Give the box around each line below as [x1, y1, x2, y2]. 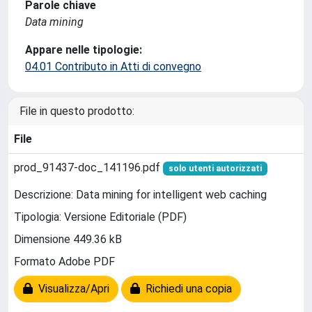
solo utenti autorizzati [168, 164, 262, 173]
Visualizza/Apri [33, 282, 109, 296]
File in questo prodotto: [19, 104, 134, 118]
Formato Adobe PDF [14, 255, 115, 269]
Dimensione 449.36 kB [14, 233, 122, 247]
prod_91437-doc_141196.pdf [14, 161, 163, 174]
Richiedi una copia [140, 282, 232, 296]
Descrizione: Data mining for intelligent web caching [14, 188, 267, 202]
